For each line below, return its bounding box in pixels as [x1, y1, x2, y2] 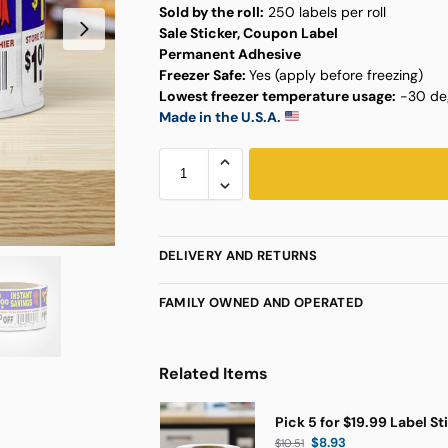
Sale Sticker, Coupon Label [158, 23, 338, 42]
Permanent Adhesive [158, 44, 301, 63]
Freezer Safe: [158, 65, 249, 84]
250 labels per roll [263, 2, 386, 21]
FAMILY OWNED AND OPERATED [158, 294, 364, 312]
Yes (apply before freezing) [248, 65, 423, 84]
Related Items [158, 362, 268, 384]
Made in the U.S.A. [158, 107, 284, 126]
